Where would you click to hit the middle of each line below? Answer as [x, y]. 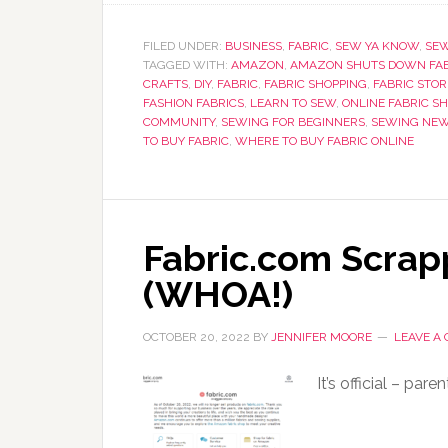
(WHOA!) [218, 293]
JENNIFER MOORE [321, 336]
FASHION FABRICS [193, 102]
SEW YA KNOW [377, 45]
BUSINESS [253, 45]
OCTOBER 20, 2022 [196, 336]
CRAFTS [165, 83]
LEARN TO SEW [293, 102]
